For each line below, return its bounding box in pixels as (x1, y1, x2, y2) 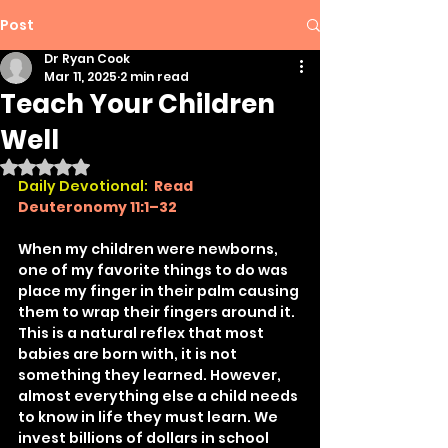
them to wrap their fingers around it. (18, 302, 298, 322)
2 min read (120, 68, 189, 85)
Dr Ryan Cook (44, 50, 130, 67)
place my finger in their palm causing (18, 281, 302, 301)
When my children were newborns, (18, 239, 281, 259)
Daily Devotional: (18, 176, 151, 196)
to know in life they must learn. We (18, 407, 281, 427)
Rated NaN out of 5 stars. (44, 157, 203, 175)
